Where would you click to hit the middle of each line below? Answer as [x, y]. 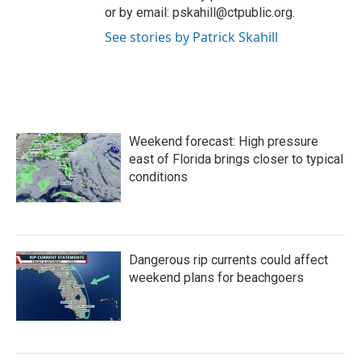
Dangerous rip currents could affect [228, 260]
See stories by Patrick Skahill [191, 37]
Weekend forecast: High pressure [224, 141]
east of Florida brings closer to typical [236, 159]
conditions [158, 177]
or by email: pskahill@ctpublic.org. [200, 12]
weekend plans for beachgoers [216, 278]
